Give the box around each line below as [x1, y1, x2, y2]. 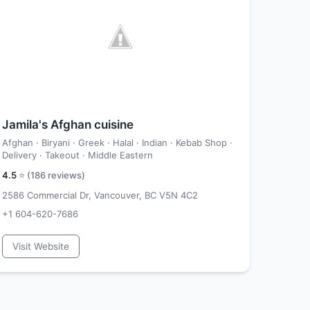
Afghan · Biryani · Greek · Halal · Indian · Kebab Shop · [2, 137, 232, 148]
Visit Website [12, 241, 69, 252]
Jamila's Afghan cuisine [2, 118, 134, 131]
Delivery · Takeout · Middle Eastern [2, 149, 153, 161]
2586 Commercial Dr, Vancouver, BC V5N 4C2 [2, 190, 198, 201]
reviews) [46, 170, 85, 181]
